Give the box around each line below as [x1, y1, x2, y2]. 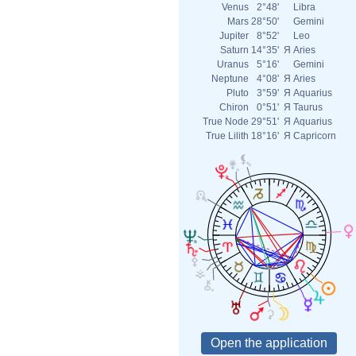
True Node [203, 116, 249, 127]
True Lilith [206, 130, 249, 141]
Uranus [217, 59, 249, 70]
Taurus [293, 102, 323, 113]
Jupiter [219, 30, 249, 41]
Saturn [220, 44, 249, 56]
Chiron [219, 102, 249, 113]
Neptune [211, 73, 249, 84]
